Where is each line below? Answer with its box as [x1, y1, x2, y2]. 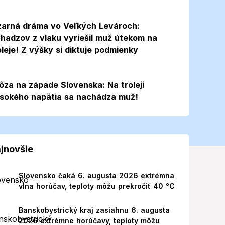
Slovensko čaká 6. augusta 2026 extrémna [18, 171, 174, 180]
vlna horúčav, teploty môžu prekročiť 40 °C [18, 182, 175, 190]
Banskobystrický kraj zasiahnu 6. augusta [18, 206, 170, 214]
